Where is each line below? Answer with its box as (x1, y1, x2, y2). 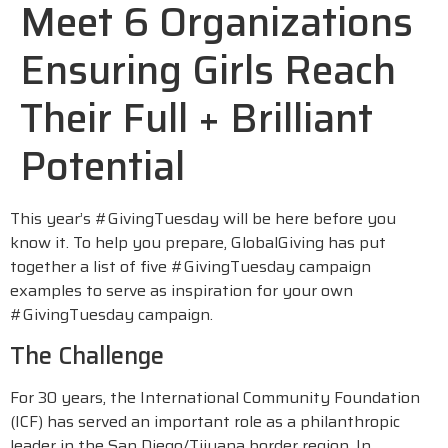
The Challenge (10, 336, 164, 375)
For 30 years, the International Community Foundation (10, 384, 420, 410)
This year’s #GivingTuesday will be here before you (10, 206, 396, 232)
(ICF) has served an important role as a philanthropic (10, 408, 400, 434)
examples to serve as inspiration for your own (10, 278, 353, 304)
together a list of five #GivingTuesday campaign (10, 254, 371, 280)
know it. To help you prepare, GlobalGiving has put (10, 230, 386, 256)
